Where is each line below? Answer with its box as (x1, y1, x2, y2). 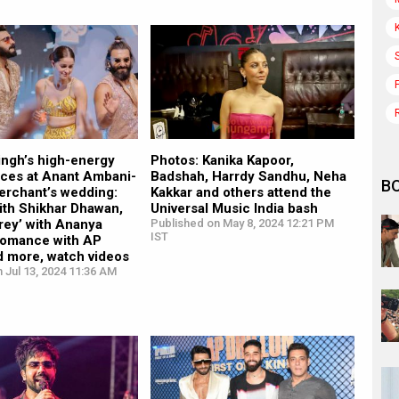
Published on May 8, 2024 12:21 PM (150, 216, 334, 231)
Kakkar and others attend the (150, 184, 331, 201)
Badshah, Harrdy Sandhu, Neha (150, 168, 346, 185)
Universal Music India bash (150, 200, 318, 217)
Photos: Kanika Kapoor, (150, 152, 294, 169)
